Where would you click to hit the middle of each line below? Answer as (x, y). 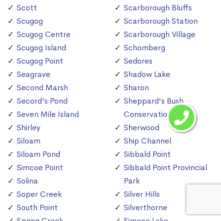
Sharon (136, 88)
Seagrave (34, 74)
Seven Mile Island (48, 114)
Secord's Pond (42, 101)
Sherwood (142, 128)
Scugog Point (40, 61)
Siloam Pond (38, 154)
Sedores (138, 61)
